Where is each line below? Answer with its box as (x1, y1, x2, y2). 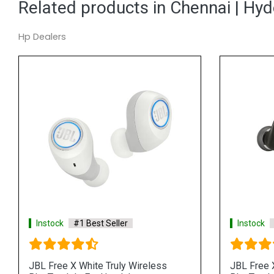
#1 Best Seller (73, 218, 128, 228)
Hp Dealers (18, 31, 66, 43)
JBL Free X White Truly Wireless (29, 259, 167, 272)
